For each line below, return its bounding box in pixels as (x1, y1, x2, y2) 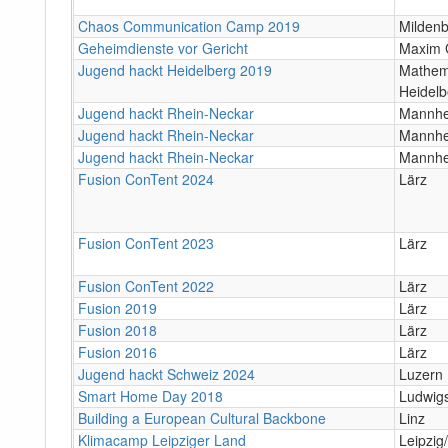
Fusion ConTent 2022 (78, 275, 214, 296)
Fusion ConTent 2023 (78, 232, 214, 253)
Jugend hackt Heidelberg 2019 (78, 59, 272, 80)
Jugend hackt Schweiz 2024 (78, 363, 255, 384)
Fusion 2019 (78, 297, 157, 318)
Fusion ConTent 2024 (78, 168, 214, 189)
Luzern (399, 363, 443, 384)
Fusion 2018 (78, 319, 157, 340)
